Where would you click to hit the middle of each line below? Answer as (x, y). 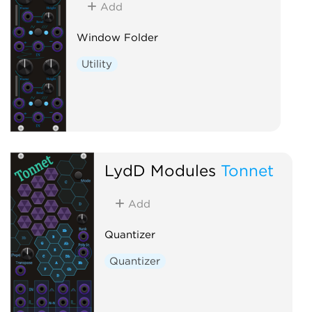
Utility (97, 64)
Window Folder (117, 37)
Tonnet (247, 170)
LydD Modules (160, 170)
